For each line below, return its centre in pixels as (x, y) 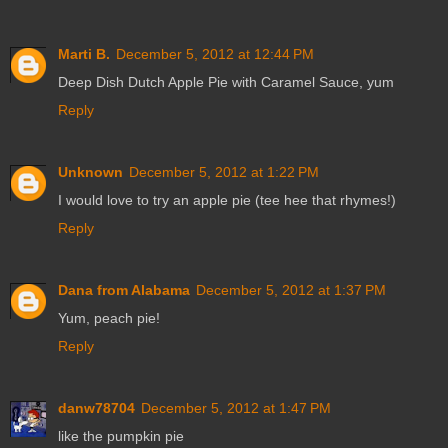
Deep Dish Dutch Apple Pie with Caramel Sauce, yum (226, 82)
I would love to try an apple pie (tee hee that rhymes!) (227, 200)
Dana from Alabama (124, 290)
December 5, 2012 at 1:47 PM (236, 408)
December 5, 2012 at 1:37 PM (291, 290)
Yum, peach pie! (109, 318)
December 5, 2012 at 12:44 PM (215, 54)
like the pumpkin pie (121, 436)
